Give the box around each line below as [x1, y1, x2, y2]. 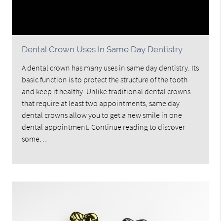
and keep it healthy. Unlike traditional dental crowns [22, 86, 191, 97]
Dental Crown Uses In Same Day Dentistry [22, 44, 183, 55]
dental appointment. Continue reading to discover [22, 122, 185, 132]
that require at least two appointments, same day [22, 98, 180, 109]
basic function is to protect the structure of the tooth [22, 74, 188, 85]
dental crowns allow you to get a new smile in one [22, 110, 183, 120]
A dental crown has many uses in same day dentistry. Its [22, 63, 199, 73]
